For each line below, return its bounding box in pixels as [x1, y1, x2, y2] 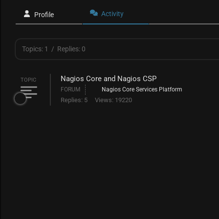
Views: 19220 [95, 96, 132, 104]
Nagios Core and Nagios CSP [61, 74, 156, 83]
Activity [101, 10, 124, 18]
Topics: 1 [22, 45, 48, 53]
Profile [34, 11, 54, 19]
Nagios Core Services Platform [102, 86, 182, 93]
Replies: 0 [57, 45, 86, 53]
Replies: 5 [61, 96, 88, 104]
